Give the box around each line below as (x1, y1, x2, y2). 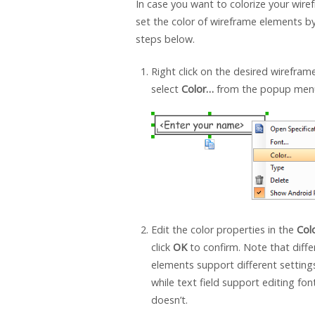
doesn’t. (150, 293, 188, 307)
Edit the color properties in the (150, 223, 297, 237)
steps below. (136, 32, 195, 46)
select (150, 82, 181, 96)
